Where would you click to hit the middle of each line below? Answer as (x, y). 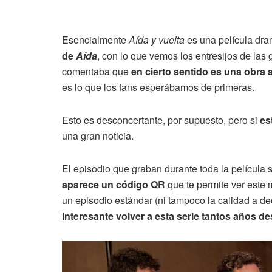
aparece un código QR (114, 185)
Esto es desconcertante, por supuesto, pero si (161, 120)
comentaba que (97, 72)
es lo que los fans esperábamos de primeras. (158, 87)
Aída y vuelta (158, 40)
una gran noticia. (98, 136)
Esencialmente (95, 40)
